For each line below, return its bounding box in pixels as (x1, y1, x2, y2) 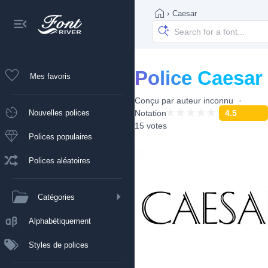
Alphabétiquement (29, 216, 91, 226)
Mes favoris (30, 71, 71, 81)
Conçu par (135, 96, 176, 105)
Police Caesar (135, 67, 263, 89)
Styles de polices (29, 240, 89, 249)
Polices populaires (29, 132, 92, 141)
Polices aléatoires (29, 156, 90, 165)
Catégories (38, 192, 75, 202)
